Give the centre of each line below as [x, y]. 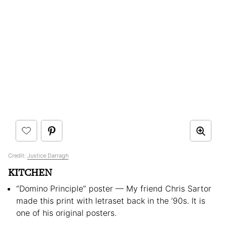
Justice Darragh [48, 156]
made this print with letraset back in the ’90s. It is [111, 201]
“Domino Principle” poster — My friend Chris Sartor [114, 189]
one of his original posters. [68, 213]
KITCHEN [30, 173]
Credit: [18, 156]
